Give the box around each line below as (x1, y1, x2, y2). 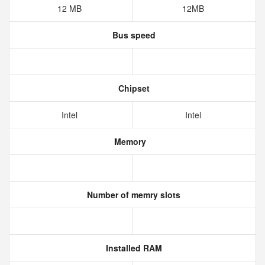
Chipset (115, 82, 150, 94)
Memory (112, 135, 146, 147)
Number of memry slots (85, 189, 180, 201)
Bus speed (109, 29, 156, 41)
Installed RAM (103, 242, 162, 254)
